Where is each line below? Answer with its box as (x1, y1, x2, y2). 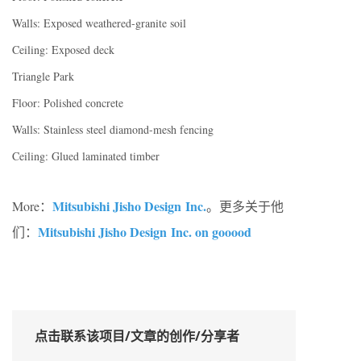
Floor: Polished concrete (12, 95, 123, 111)
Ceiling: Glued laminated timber (12, 148, 160, 164)
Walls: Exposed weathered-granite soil (12, 15, 186, 31)
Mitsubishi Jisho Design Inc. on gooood (38, 222, 251, 242)
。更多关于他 (206, 197, 284, 215)
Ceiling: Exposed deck (12, 42, 114, 58)
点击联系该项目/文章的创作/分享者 (35, 327, 239, 346)
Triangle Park (12, 68, 74, 85)
